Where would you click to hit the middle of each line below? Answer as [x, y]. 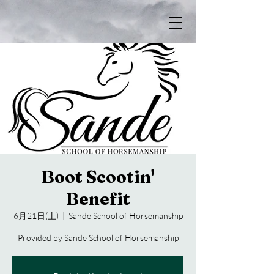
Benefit [98, 199]
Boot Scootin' [98, 177]
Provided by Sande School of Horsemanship [98, 238]
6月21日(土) [36, 216]
